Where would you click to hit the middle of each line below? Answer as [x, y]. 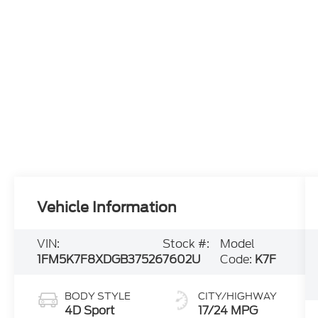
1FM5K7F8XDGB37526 [100, 260]
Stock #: [186, 244]
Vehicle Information [107, 208]
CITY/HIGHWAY [237, 296]
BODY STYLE [98, 296]
